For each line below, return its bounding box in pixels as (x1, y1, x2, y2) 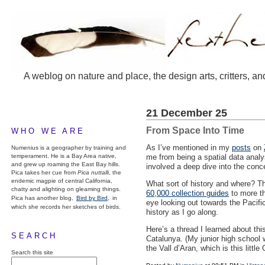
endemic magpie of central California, (11, 177, 112, 184)
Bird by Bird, (76, 195, 109, 201)
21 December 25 (146, 107, 227, 119)
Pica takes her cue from (11, 169, 77, 176)
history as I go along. (146, 208, 218, 216)
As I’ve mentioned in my (146, 143, 232, 152)
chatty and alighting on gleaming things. (11, 186, 121, 192)
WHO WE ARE (11, 127, 85, 135)
